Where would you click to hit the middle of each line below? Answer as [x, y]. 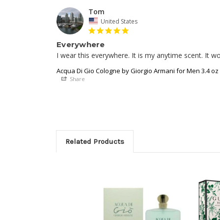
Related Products [95, 141]
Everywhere [81, 44]
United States [119, 21]
